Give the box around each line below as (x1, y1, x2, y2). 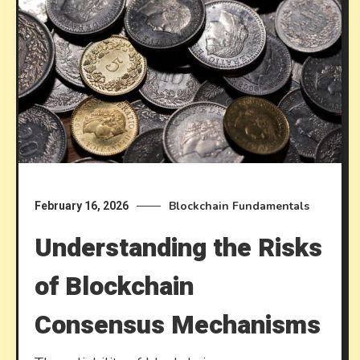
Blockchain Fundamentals (169, 198, 310, 214)
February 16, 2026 (35, 198, 129, 212)
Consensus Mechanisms (35, 305, 321, 344)
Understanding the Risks (35, 228, 323, 267)
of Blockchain (35, 267, 194, 305)
